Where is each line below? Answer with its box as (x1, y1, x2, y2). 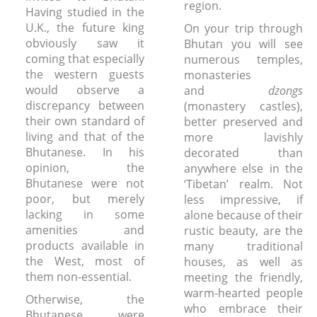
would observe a (25, 81, 144, 98)
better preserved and (184, 114, 303, 129)
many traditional (184, 238, 303, 254)
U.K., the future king (25, 19, 144, 35)
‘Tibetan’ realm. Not (184, 176, 303, 192)
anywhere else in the (184, 161, 303, 176)
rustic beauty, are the (184, 223, 303, 238)
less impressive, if (184, 192, 303, 207)
